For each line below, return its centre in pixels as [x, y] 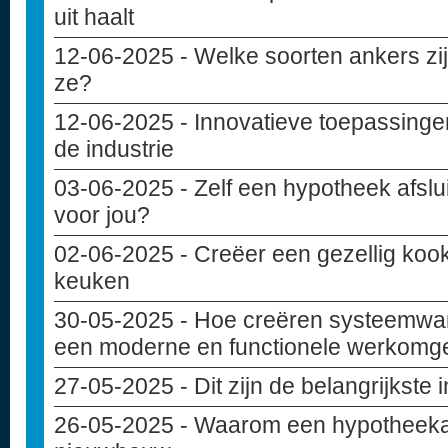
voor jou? [102, 215]
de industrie [114, 149]
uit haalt [94, 17]
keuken [92, 281]
